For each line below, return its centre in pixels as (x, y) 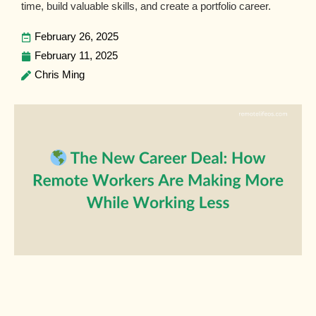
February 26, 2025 (77, 37)
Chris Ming (60, 75)
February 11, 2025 (76, 56)
